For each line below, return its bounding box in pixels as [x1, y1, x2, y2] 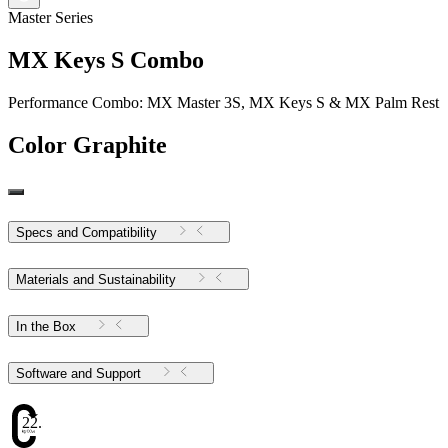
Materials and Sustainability [16, 272, 176, 288]
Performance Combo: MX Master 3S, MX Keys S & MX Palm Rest [8, 93, 439, 111]
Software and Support [96, 366, 141, 382]
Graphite [73, 131, 167, 158]
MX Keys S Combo [8, 46, 204, 73]
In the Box [16, 319, 76, 335]
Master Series [8, 8, 93, 26]
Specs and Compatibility [16, 225, 157, 241]
